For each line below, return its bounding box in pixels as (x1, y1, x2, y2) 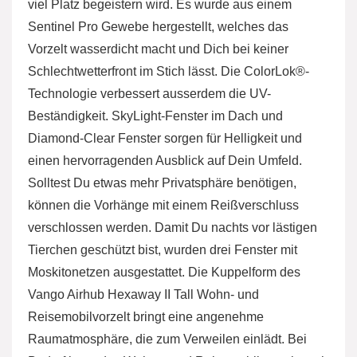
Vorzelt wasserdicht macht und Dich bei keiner (28, 42, 288, 57)
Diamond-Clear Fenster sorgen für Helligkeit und (28, 131, 302, 146)
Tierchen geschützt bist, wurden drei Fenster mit (28, 243, 297, 257)
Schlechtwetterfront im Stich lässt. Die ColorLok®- (28, 65, 309, 79)
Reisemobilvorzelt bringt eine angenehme (28, 310, 264, 324)
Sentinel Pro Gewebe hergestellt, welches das (28, 20, 288, 34)
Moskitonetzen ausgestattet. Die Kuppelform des (28, 265, 300, 280)
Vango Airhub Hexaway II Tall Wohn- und (28, 288, 259, 302)
